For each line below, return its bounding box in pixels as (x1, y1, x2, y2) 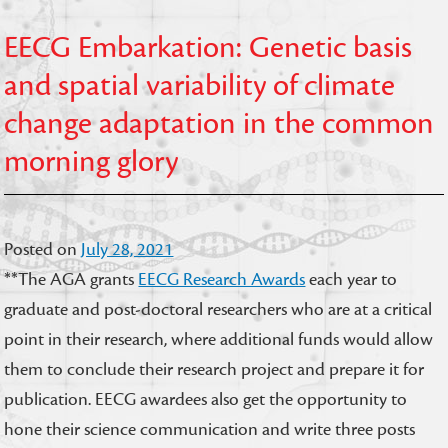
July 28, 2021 (81, 238, 174, 261)
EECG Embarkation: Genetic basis (4, 29, 413, 67)
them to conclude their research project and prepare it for (4, 358, 425, 381)
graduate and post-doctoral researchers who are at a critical (4, 298, 433, 321)
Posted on (4, 238, 82, 261)
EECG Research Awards (138, 268, 306, 291)
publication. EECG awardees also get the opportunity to (4, 388, 408, 411)
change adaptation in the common (4, 105, 435, 143)
